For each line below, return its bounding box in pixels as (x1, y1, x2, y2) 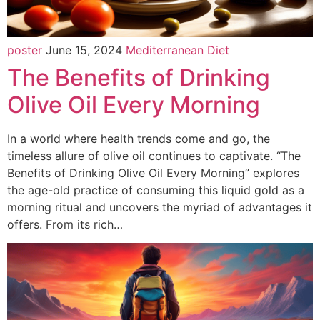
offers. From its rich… (7, 216, 123, 231)
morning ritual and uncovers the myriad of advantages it (7, 199, 312, 214)
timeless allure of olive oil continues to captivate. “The (7, 148, 301, 163)
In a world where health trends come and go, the (7, 131, 270, 146)
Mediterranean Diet (126, 42, 229, 57)
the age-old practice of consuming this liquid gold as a (7, 182, 304, 197)
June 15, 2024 (46, 42, 126, 57)
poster (7, 42, 42, 57)
